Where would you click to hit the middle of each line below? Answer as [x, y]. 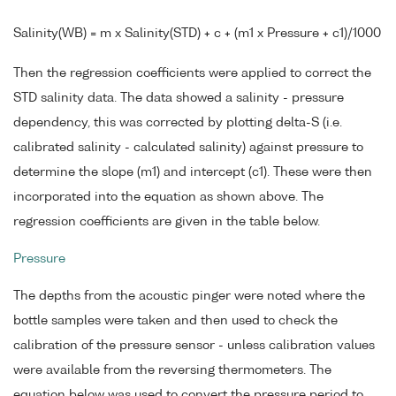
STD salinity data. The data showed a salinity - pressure [179, 99]
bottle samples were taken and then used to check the [175, 320]
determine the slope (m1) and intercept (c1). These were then [193, 173]
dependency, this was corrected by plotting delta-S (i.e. [178, 123]
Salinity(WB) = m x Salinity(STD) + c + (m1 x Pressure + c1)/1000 [197, 34]
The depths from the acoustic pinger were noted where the [189, 296]
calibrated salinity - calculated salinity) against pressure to [188, 148]
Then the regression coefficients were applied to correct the [192, 74]
